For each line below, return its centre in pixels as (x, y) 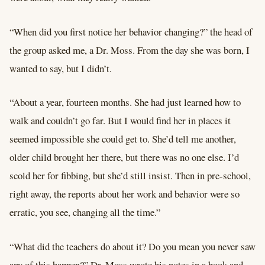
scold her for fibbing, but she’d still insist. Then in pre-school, (130, 176)
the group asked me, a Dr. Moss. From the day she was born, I (130, 50)
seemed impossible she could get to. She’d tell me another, (123, 139)
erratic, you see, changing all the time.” (87, 212)
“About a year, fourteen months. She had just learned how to (125, 102)
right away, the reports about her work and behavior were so (125, 194)
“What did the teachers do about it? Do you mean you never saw (132, 247)
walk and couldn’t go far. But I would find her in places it (120, 121)
